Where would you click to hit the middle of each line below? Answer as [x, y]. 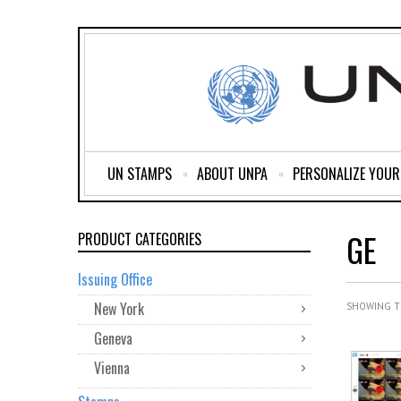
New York [119, 309]
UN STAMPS [140, 174]
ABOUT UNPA [232, 174]
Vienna [112, 368]
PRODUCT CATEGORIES [140, 239]
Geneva [113, 338]
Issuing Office [115, 279]
